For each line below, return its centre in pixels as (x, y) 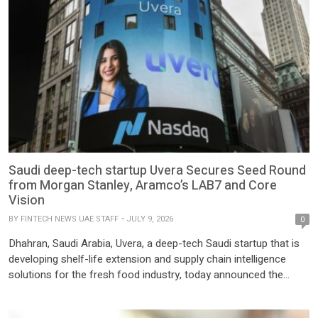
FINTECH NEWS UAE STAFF (70, 219)
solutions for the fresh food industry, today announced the (146, 274)
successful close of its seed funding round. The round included (156, 290)
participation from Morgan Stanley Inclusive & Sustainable (143, 306)
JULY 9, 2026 (150, 219)
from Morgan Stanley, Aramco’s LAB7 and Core (143, 185)
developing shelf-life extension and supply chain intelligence (147, 259)
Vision (27, 200)
